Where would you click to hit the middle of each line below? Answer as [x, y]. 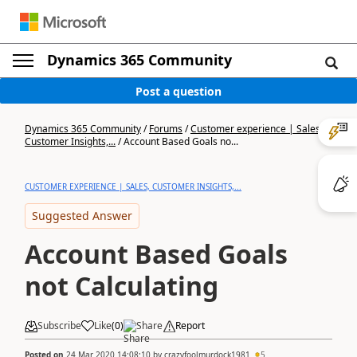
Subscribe [59, 326]
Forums [166, 129]
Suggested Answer [82, 216]
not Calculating [122, 286]
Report [190, 326]
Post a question [178, 91]
